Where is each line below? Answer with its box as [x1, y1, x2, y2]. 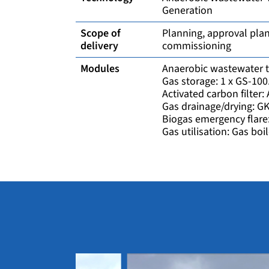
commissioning [162, 38, 231, 53]
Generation [162, 3, 215, 18]
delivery [80, 38, 118, 53]
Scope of [80, 26, 121, 41]
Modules [80, 61, 119, 76]
